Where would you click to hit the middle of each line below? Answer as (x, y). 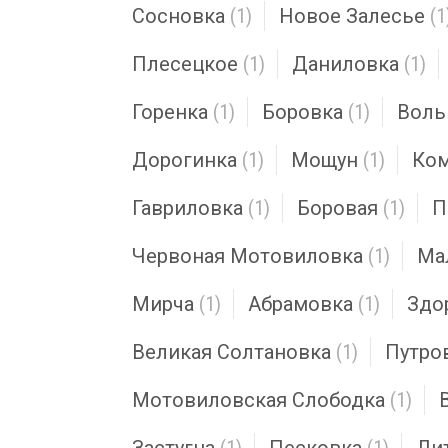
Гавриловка (187, 208)
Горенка (170, 112)
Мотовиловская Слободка (258, 400)
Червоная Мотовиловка (247, 256)
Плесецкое (185, 64)
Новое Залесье (352, 16)
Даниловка (345, 64)
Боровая (337, 208)
